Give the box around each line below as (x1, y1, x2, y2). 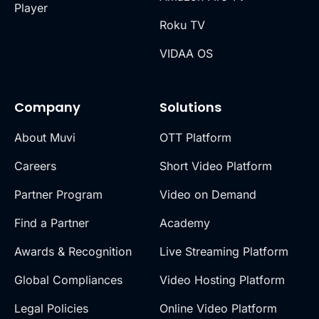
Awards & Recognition (14, 244, 132, 258)
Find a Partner (14, 215, 89, 230)
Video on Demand (159, 187, 256, 202)
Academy (159, 215, 210, 230)
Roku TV (159, 17, 205, 32)
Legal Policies (14, 300, 88, 315)
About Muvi (14, 130, 75, 145)
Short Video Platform (159, 158, 272, 173)
